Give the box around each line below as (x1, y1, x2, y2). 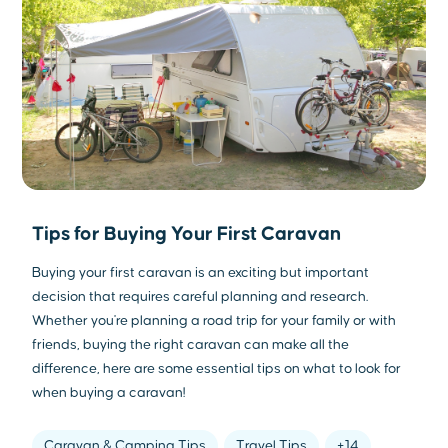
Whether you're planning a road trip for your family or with (32, 314, 397, 329)
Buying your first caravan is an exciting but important (32, 266, 370, 281)
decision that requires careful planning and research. (32, 290, 369, 305)
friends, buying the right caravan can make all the (32, 338, 350, 353)
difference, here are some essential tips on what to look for (32, 362, 402, 377)
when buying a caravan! (32, 386, 187, 401)
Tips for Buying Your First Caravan (32, 224, 342, 245)
